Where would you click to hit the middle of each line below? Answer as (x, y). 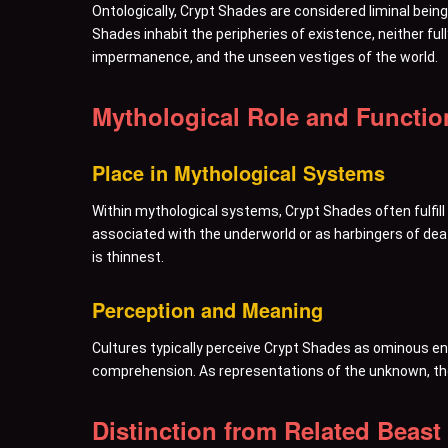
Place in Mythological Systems (238, 172)
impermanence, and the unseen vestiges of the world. (265, 56)
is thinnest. (128, 256)
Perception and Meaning (207, 309)
